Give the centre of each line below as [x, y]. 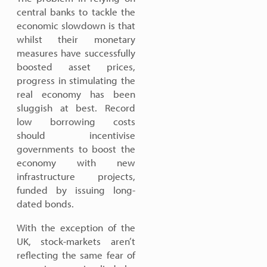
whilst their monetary [76, 39]
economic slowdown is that [76, 25]
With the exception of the [76, 227]
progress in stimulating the [76, 80]
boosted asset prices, [76, 66]
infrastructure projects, [76, 176]
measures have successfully [76, 53]
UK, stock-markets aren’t [76, 241]
